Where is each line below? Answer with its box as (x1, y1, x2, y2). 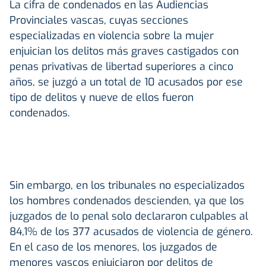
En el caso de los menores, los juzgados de (9, 239, 217, 254)
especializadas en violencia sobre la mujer (9, 28, 214, 43)
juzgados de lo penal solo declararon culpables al (9, 208, 248, 223)
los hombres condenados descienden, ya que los (9, 193, 244, 208)
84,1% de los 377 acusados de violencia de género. (9, 224, 253, 239)
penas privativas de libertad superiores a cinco (9, 59, 233, 74)
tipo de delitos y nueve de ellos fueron (9, 90, 194, 104)
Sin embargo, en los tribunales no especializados (9, 178, 245, 192)
